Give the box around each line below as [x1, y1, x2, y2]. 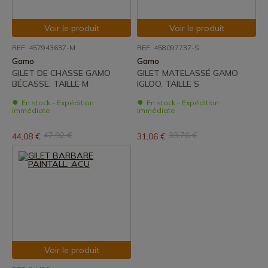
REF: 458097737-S [137, 43, 199, 52]
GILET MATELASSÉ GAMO [137, 68, 238, 78]
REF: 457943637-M [12, 43, 75, 52]
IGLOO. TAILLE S [137, 78, 199, 89]
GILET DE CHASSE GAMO [12, 68, 111, 78]
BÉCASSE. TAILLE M [12, 78, 89, 89]
